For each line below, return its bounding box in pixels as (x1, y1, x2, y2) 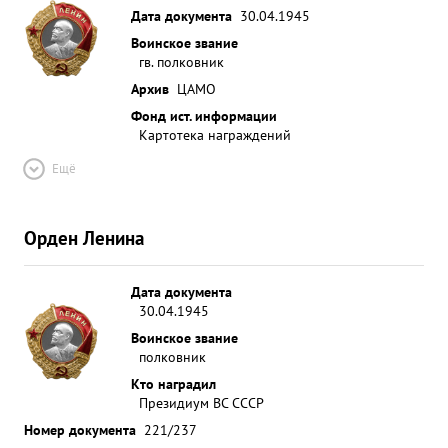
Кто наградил (131, 374, 216, 393)
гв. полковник (139, 52, 224, 71)
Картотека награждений (139, 125, 291, 144)
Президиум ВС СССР (139, 393, 264, 412)
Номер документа (24, 420, 136, 439)
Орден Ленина (24, 225, 144, 250)
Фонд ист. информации (131, 106, 277, 125)
